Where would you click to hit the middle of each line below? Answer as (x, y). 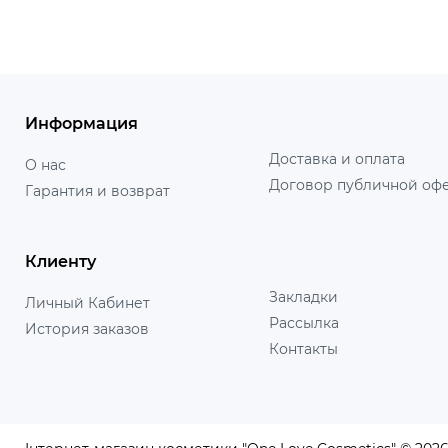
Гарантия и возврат (97, 191)
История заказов (87, 328)
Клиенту (60, 261)
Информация (81, 123)
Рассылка (303, 322)
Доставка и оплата (336, 159)
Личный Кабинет (87, 302)
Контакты (303, 348)
